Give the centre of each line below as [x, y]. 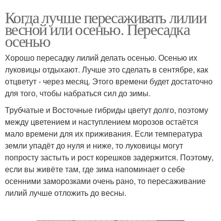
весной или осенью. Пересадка [97, 29]
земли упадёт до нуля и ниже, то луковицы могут [94, 145]
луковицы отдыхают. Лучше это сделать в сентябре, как [107, 69]
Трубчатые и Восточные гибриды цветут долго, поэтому [107, 110]
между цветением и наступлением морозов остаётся [102, 121]
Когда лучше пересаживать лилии [106, 17]
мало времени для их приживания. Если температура [104, 133]
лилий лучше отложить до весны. [66, 192]
